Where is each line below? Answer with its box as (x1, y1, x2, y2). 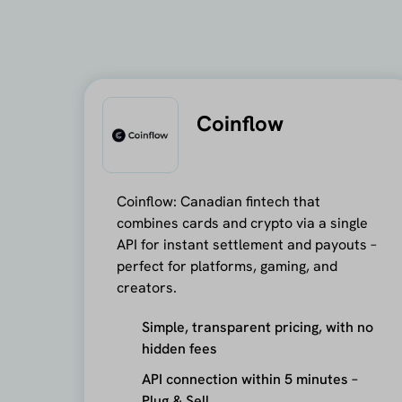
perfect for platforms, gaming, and (116, 256, 337, 275)
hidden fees (141, 338, 217, 358)
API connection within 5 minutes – (141, 369, 358, 389)
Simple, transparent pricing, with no (141, 317, 373, 336)
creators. (116, 277, 177, 297)
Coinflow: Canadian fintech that (116, 191, 320, 211)
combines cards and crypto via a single (116, 213, 368, 232)
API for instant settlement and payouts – (116, 234, 377, 254)
